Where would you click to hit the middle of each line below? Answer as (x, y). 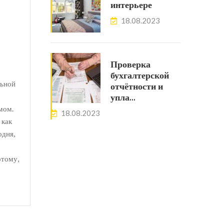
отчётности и (137, 87)
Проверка (130, 65)
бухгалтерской (140, 76)
